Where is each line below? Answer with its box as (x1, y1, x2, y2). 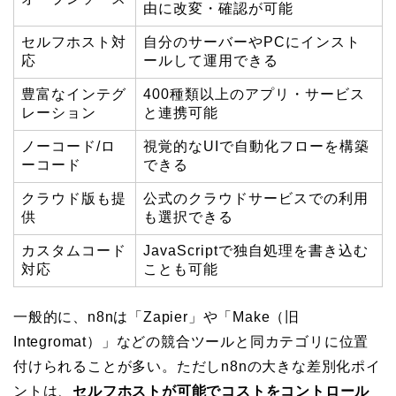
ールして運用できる (143, 52, 278, 68)
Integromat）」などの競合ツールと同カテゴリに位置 (13, 333, 369, 349)
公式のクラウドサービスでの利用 (143, 190, 369, 206)
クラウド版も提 (21, 190, 126, 206)
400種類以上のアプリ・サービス (143, 86, 365, 102)
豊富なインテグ (21, 86, 126, 102)
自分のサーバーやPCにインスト (143, 34, 361, 49)
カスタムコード (21, 242, 126, 258)
